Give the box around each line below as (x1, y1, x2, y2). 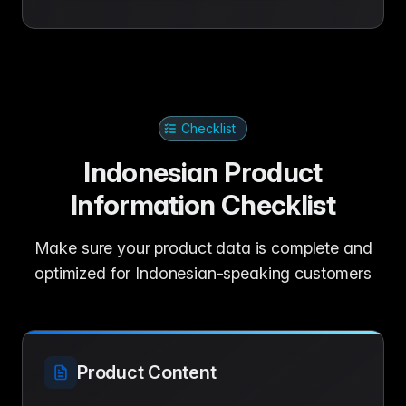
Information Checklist (70, 188, 336, 221)
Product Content (77, 362, 217, 383)
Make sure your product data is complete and (34, 238, 372, 257)
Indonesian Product (83, 156, 323, 188)
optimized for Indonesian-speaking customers (34, 264, 372, 283)
